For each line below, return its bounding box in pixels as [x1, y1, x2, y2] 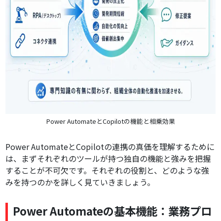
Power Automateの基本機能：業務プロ [13, 203, 212, 219]
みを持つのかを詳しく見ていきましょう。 [5, 176, 155, 188]
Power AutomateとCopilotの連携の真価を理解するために [5, 141, 215, 153]
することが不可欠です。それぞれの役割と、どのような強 [5, 164, 210, 177]
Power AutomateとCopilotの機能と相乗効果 [46, 116, 175, 126]
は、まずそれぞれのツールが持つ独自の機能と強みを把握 [5, 152, 211, 165]
